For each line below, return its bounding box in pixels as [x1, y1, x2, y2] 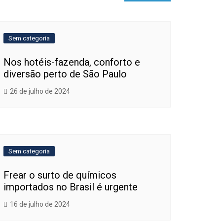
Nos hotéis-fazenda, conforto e [3, 56, 140, 68]
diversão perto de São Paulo [3, 68, 127, 80]
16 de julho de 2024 [10, 200, 70, 208]
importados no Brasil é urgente [3, 181, 138, 193]
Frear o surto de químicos [3, 169, 116, 181]
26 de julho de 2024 [10, 87, 70, 95]
